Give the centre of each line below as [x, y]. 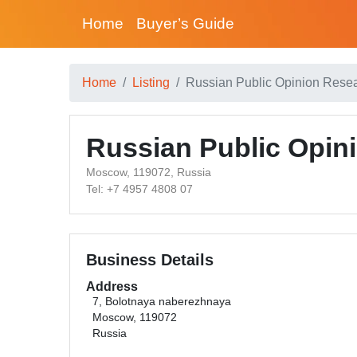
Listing [151, 82]
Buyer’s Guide [185, 24]
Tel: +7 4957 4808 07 [139, 189]
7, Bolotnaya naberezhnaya [162, 302]
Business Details [150, 260]
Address [112, 286]
